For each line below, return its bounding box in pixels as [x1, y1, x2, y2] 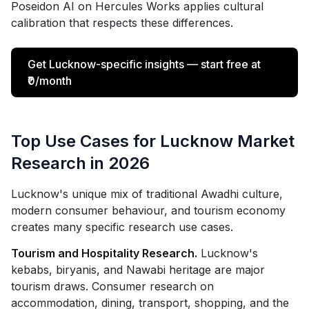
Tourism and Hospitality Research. [11, 246, 197, 260]
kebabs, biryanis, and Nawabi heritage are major [11, 263, 265, 277]
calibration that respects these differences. [11, 16, 233, 30]
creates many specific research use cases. [11, 220, 233, 234]
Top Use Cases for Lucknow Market [11, 131, 295, 151]
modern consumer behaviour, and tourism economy [11, 203, 286, 217]
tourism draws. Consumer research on [11, 279, 214, 293]
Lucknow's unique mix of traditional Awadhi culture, [11, 187, 283, 201]
